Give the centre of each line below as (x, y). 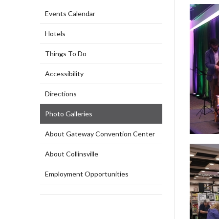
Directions (61, 94)
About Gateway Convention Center (100, 134)
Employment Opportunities (87, 174)
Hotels (55, 33)
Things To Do (66, 54)
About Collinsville (72, 154)
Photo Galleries (69, 114)
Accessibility (64, 74)
